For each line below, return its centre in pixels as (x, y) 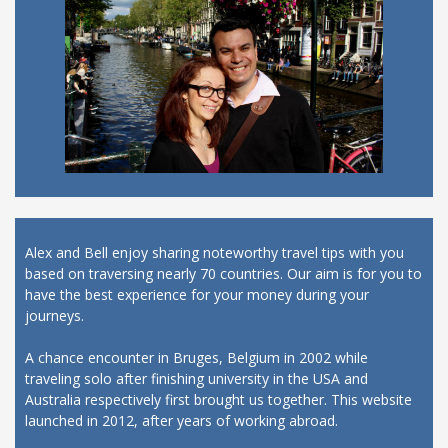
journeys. (54, 315)
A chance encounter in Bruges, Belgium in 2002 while (196, 357)
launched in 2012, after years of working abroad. (181, 420)
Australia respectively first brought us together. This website (218, 399)
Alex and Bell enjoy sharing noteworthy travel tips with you (214, 252)
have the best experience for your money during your (197, 294)
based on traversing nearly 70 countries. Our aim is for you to (223, 273)
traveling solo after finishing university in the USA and (196, 378)
